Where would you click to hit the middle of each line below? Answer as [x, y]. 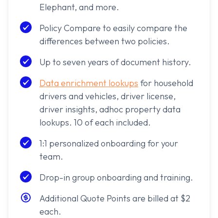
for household [166, 83]
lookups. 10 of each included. [95, 123]
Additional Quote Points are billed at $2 [115, 199]
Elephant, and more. [79, 7]
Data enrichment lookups [89, 83]
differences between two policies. [105, 41]
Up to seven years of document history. [115, 62]
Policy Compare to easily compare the [113, 28]
